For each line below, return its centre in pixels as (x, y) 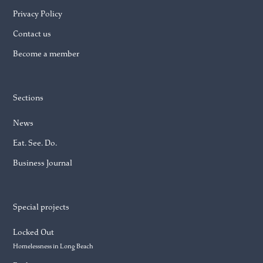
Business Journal (43, 163)
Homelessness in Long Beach (53, 246)
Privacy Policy (38, 14)
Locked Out (34, 232)
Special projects (41, 207)
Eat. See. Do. (35, 143)
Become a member (46, 54)
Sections (28, 98)
